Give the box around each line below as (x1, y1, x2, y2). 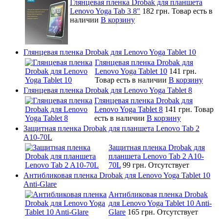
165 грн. (128, 207, 157, 216)
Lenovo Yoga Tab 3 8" (70, 6, 140, 15)
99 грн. (123, 160, 148, 169)
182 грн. (142, 6, 172, 15)
